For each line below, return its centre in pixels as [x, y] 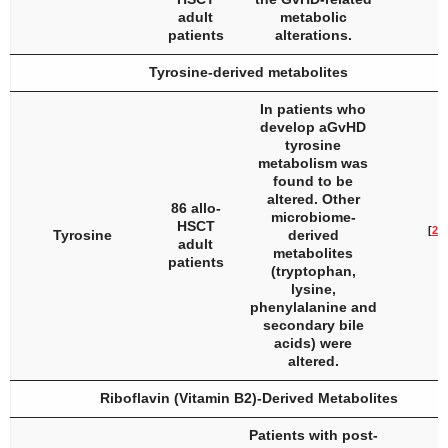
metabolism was [313, 163]
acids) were [313, 343]
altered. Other [313, 199]
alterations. [313, 35]
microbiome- [313, 217]
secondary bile [313, 325]
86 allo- [195, 208]
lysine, [313, 289]
